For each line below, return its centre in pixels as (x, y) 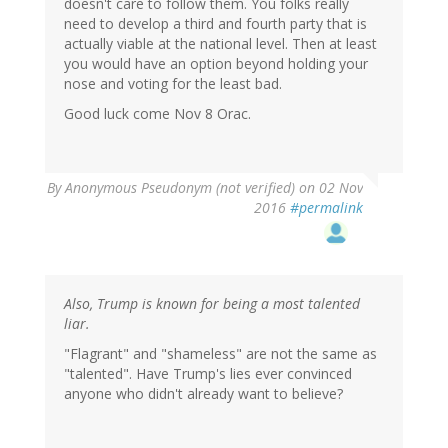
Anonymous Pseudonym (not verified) (180, 188)
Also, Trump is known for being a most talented (212, 304)
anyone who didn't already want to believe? (203, 394)
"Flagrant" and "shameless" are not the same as (220, 354)
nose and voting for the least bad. (173, 84)
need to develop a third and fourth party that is (215, 24)
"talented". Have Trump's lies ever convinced (208, 374)
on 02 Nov (329, 188)
